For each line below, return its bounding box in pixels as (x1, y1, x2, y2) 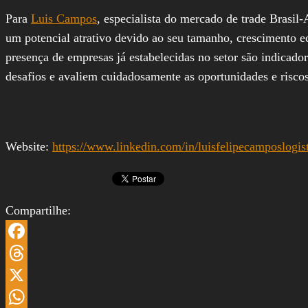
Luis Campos (31, 11, 97, 25)
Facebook (5, 245, 54, 260)
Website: (5, 139, 52, 153)
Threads (5, 267, 45, 282)
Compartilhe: (5, 203, 71, 217)
